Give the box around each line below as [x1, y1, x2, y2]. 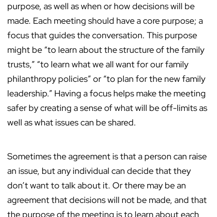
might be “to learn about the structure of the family [7, 44, 204, 56]
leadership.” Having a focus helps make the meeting [7, 88, 206, 99]
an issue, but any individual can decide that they [7, 165, 191, 177]
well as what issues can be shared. [7, 117, 136, 128]
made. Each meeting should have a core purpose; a [7, 15, 203, 27]
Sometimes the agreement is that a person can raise [7, 151, 207, 162]
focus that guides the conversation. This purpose [7, 30, 197, 41]
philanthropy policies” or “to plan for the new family [7, 73, 205, 85]
